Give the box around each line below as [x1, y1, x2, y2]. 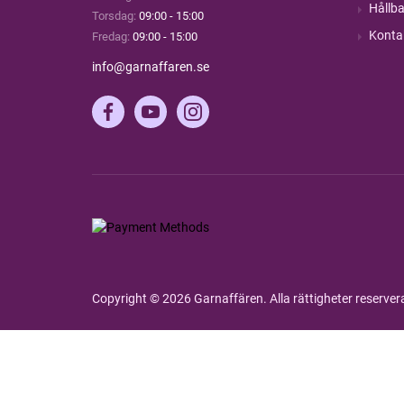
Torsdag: [92, 9, 136, 23]
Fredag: [92, 30, 130, 43]
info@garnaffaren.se [92, 60, 209, 74]
